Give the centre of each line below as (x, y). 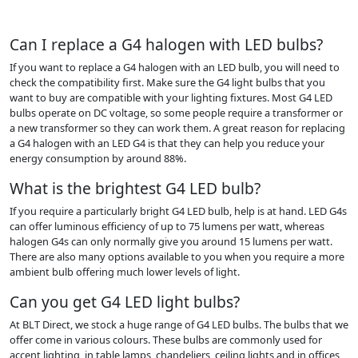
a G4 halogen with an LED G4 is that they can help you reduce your (167, 143)
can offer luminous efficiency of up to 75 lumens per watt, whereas (167, 226)
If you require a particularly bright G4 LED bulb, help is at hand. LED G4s (178, 211)
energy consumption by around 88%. (98, 158)
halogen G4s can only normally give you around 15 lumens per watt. (171, 241)
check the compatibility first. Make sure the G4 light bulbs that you (167, 82)
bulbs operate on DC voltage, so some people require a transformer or (176, 112)
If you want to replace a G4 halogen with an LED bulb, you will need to (175, 67)
